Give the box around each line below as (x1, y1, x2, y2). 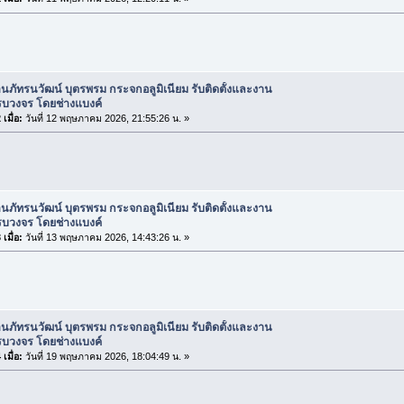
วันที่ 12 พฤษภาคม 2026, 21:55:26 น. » (22, 112, 189, 124)
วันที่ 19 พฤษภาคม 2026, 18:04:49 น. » (22, 350, 189, 362)
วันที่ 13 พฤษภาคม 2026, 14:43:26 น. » (22, 231, 189, 243)
